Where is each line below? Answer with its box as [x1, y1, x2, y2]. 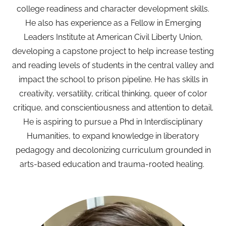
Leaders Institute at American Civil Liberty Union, [23, 32, 203, 42]
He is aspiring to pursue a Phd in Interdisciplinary [23, 117, 203, 127]
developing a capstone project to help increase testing [12, 46, 214, 56]
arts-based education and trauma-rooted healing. [20, 159, 206, 169]
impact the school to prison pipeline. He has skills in [18, 75, 208, 84]
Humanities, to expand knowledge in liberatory [27, 131, 199, 141]
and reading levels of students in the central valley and [12, 61, 214, 70]
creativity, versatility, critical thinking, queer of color [19, 89, 207, 98]
